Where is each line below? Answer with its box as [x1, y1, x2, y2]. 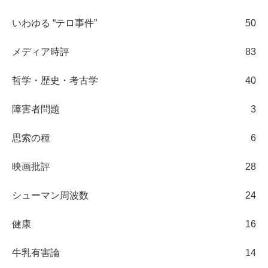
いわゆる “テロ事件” [12, 17, 97, 28]
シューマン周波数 [12, 190, 89, 200]
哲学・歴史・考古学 [12, 75, 98, 86]
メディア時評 [12, 46, 69, 57]
